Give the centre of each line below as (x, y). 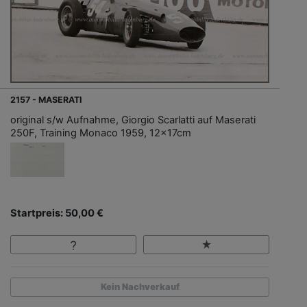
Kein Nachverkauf (140, 287)
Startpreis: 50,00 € (57, 213)
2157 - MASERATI (46, 100)
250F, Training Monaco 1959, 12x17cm (101, 133)
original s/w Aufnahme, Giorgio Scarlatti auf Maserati (133, 120)
